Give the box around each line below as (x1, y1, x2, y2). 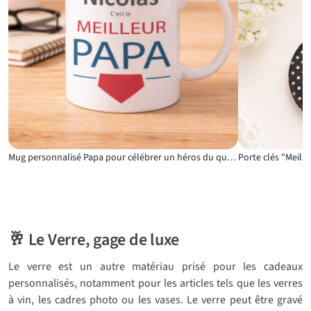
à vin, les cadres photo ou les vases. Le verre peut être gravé (8, 292, 303, 308)
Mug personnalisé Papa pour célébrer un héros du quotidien (227, 151, 236, 165)
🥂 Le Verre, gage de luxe (8, 228, 180, 253)
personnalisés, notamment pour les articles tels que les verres (8, 276, 303, 292)
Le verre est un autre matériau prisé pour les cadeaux (8, 259, 303, 275)
